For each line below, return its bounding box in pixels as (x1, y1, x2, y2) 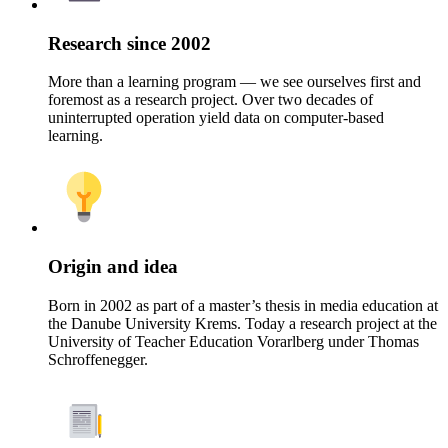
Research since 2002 (48, 32, 211, 54)
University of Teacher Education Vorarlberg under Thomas (48, 332, 419, 350)
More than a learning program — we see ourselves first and (48, 73, 421, 91)
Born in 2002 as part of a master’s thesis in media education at (48, 296, 438, 314)
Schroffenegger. (48, 350, 148, 368)
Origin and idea (48, 256, 178, 278)
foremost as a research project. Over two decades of (48, 91, 373, 109)
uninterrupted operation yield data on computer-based (48, 109, 384, 127)
